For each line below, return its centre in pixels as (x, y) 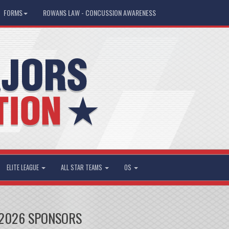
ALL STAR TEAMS (82, 167)
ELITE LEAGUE (23, 167)
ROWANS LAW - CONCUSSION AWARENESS (99, 13)
